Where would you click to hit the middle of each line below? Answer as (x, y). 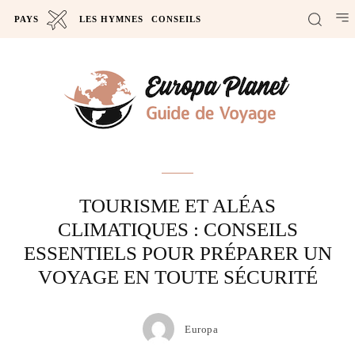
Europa (201, 329)
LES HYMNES (111, 19)
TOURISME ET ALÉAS (177, 206)
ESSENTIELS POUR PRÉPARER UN (177, 253)
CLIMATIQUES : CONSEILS (177, 229)
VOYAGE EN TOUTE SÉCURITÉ (177, 277)
